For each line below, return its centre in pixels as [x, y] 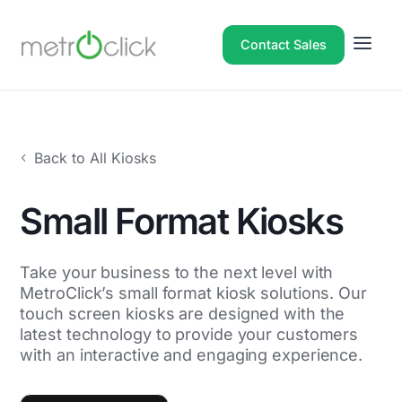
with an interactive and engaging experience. [192, 355]
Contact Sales [284, 44]
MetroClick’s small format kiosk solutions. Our [193, 293]
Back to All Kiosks [96, 158]
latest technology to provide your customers [189, 334]
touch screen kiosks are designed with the [183, 314]
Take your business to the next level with [177, 272]
